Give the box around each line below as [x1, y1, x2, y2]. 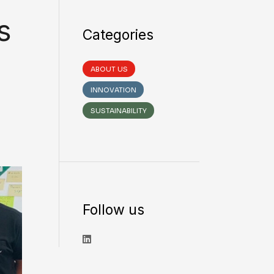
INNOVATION [90, 86, 136, 94]
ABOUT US [90, 65, 128, 73]
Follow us [82, 201, 144, 218]
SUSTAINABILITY [90, 106, 147, 115]
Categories [82, 26, 154, 43]
